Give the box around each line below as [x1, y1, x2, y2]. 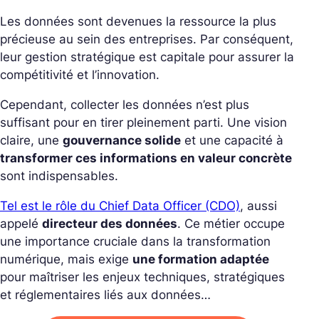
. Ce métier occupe [177, 216, 285, 231]
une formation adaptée [132, 251, 269, 266]
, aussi [240, 198, 277, 213]
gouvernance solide [63, 132, 181, 147]
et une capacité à [181, 132, 283, 147]
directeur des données [42, 216, 177, 231]
